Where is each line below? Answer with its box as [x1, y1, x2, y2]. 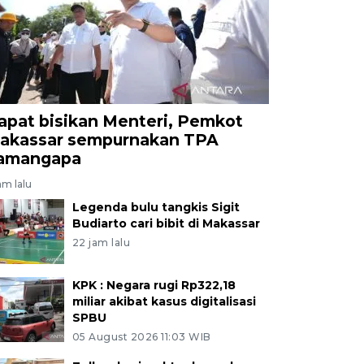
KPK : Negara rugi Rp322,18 [71, 277, 236, 292]
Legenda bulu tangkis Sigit [71, 199, 240, 214]
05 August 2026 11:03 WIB [71, 330, 211, 343]
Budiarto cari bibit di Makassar [71, 215, 260, 231]
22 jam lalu [71, 236, 131, 249]
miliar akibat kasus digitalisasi [71, 293, 256, 309]
